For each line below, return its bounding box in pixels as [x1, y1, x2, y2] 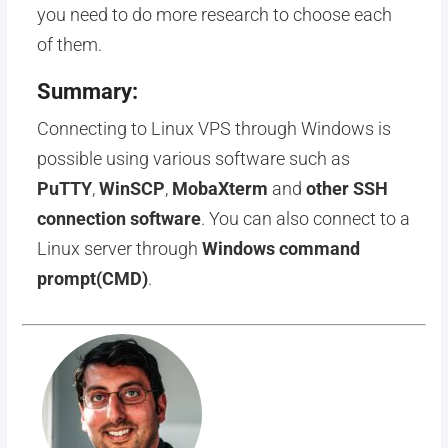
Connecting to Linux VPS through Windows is [36, 118, 391, 139]
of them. [36, 34, 102, 55]
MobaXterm [171, 178, 268, 199]
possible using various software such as [36, 148, 350, 169]
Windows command [201, 238, 360, 259]
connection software [36, 208, 201, 229]
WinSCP [98, 178, 165, 199]
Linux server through [36, 238, 202, 259]
